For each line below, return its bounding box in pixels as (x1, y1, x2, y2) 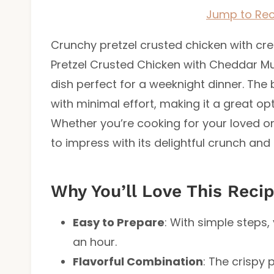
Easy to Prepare (73, 214, 165, 230)
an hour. (73, 234, 117, 250)
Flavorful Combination (73, 253, 203, 269)
